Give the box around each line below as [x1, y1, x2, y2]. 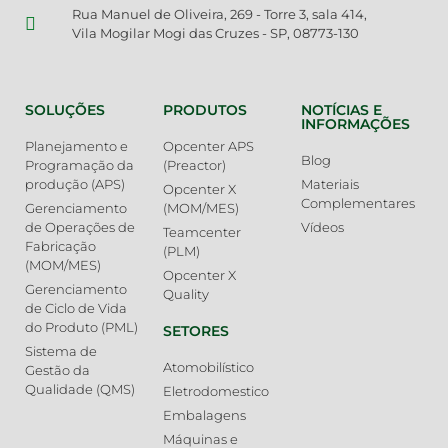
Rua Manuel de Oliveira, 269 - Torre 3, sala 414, [71, 6, 367, 23]
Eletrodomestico [162, 383, 269, 400]
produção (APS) [25, 176, 125, 193]
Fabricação [25, 238, 96, 255]
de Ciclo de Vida [25, 300, 127, 317]
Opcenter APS [162, 138, 254, 155]
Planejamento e [25, 138, 128, 155]
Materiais [300, 176, 359, 193]
